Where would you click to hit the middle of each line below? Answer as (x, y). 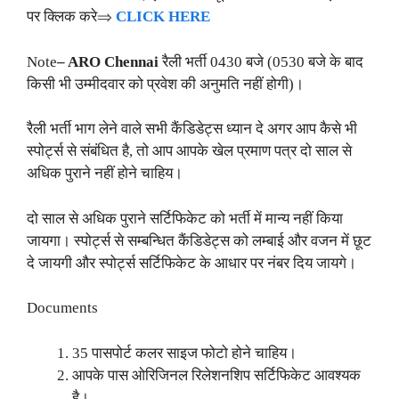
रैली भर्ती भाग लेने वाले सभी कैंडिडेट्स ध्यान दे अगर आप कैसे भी (192, 129)
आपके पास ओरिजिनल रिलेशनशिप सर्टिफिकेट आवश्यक (216, 375)
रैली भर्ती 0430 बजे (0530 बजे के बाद (261, 61)
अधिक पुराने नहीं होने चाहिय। (105, 174)
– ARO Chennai (108, 61)
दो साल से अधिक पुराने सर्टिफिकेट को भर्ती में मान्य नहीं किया (185, 218)
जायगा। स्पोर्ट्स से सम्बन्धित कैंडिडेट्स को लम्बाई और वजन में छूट (199, 240)
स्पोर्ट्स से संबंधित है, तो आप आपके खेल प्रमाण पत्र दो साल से (189, 151)
